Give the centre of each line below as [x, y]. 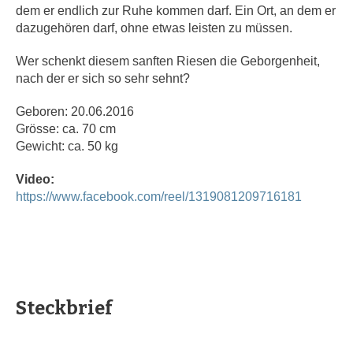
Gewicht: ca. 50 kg [67, 147]
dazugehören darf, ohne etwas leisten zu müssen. [154, 28]
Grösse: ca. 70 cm [66, 129]
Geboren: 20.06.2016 [75, 112]
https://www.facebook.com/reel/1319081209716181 [159, 197]
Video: [35, 180]
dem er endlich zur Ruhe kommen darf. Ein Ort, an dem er [176, 11]
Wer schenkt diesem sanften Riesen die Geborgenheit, [168, 61]
